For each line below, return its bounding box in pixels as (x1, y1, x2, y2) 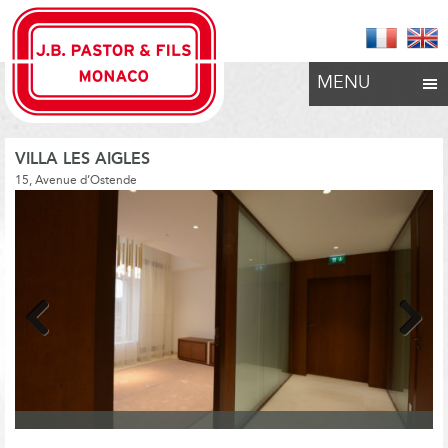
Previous (25, 352, 88, 370)
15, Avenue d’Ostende (15, 175, 137, 187)
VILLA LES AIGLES (15, 151, 150, 168)
